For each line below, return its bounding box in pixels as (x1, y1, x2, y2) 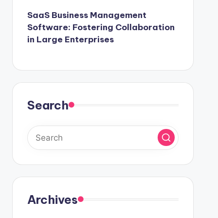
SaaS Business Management (27, 9, 146, 20)
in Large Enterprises (27, 34, 114, 45)
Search (27, 97, 69, 112)
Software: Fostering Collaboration (27, 21, 175, 33)
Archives (27, 192, 78, 207)
